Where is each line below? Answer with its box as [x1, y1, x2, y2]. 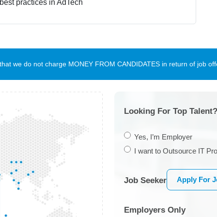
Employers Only [124, 205, 186, 215]
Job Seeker [124, 175, 167, 185]
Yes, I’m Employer [134, 132, 192, 141]
